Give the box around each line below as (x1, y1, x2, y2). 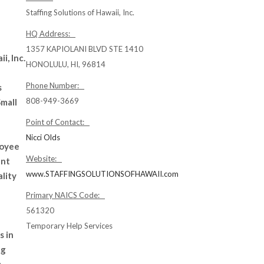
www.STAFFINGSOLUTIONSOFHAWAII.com (26, 169, 179, 179)
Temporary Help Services (26, 221, 113, 230)
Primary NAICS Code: (26, 190, 105, 200)
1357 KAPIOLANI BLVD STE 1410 (26, 44, 143, 54)
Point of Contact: (26, 117, 90, 127)
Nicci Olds (26, 133, 60, 142)
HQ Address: (26, 29, 75, 38)
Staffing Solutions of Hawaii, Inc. (26, 8, 134, 17)
